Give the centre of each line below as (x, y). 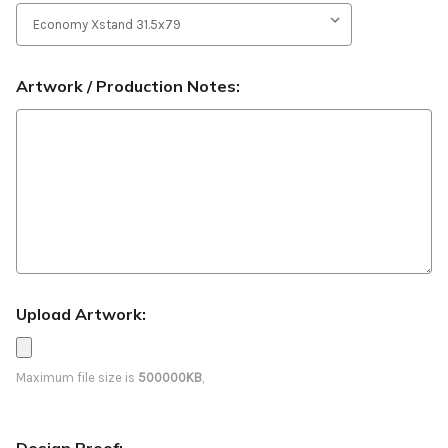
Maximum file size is (77, 378)
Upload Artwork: (81, 314)
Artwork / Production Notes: (128, 86)
